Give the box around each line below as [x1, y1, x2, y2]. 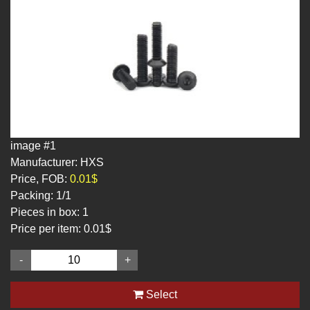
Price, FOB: [10, 173, 67, 185]
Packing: [10, 190, 53, 201]
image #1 [10, 140, 56, 152]
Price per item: [10, 223, 81, 235]
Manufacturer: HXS [10, 156, 104, 169]
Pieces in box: [10, 206, 80, 218]
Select [143, 289, 177, 300]
